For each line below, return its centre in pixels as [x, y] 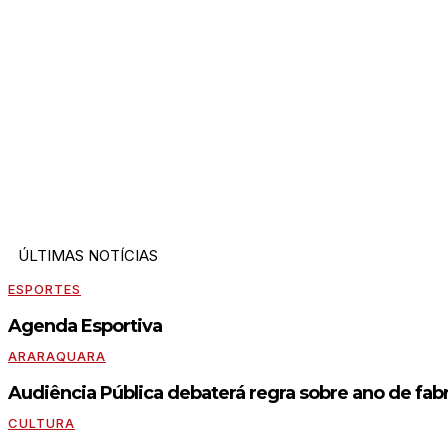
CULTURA [41, 422]
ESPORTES [44, 288]
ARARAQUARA [57, 355]
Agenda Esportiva [85, 325]
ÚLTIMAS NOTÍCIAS [88, 255]
